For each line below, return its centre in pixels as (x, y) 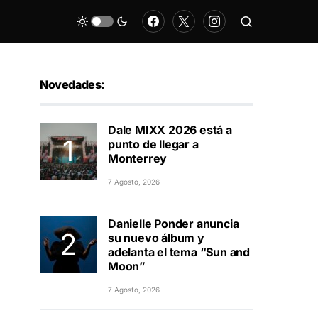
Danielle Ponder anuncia (174, 224)
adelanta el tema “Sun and (179, 252)
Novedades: (72, 84)
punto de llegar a (153, 144)
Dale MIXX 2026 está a (170, 130)
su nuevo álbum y (156, 238)
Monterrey (138, 158)
